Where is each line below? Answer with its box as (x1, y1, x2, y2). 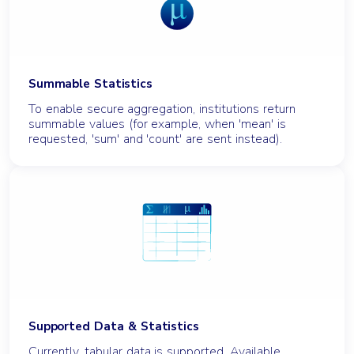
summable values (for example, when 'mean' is (28, 115, 286, 133)
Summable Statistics (28, 75, 153, 92)
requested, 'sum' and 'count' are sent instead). (28, 130, 282, 148)
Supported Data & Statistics (28, 318, 199, 334)
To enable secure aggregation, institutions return (28, 100, 296, 118)
